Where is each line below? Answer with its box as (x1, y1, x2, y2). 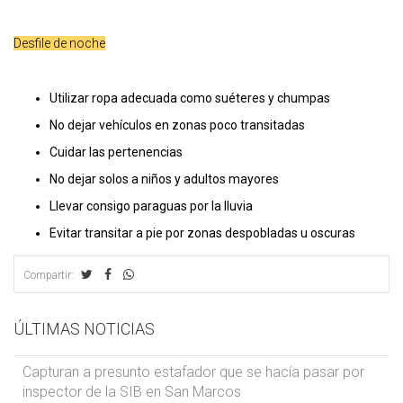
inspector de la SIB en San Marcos (22, 382, 241, 400)
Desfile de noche (13, 35, 105, 50)
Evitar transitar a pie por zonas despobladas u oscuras (49, 225, 355, 240)
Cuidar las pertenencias (49, 144, 183, 159)
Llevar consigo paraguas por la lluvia (49, 198, 253, 213)
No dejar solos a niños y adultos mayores (49, 171, 279, 186)
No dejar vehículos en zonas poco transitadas (49, 117, 305, 132)
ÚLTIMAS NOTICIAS (13, 318, 155, 338)
